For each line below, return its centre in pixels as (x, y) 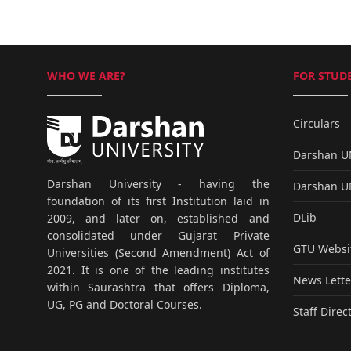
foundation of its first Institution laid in (158, 201)
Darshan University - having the (158, 183)
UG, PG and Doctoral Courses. (125, 304)
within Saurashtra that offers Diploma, (158, 287)
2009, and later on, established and (158, 218)
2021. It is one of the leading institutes (158, 270)
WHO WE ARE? (86, 76)
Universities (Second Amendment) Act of (158, 252)
